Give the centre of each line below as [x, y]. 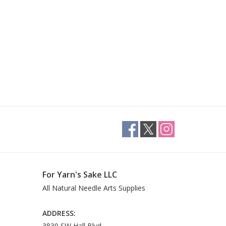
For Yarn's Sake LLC [79, 175]
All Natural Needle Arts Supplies [94, 188]
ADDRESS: [59, 213]
